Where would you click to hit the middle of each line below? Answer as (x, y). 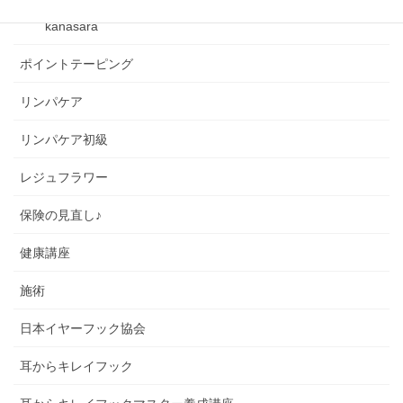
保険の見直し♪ (61, 215)
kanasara (72, 26)
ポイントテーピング (76, 63)
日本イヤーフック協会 (83, 328)
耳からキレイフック (76, 366)
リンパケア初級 (64, 139)
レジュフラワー (64, 177)
